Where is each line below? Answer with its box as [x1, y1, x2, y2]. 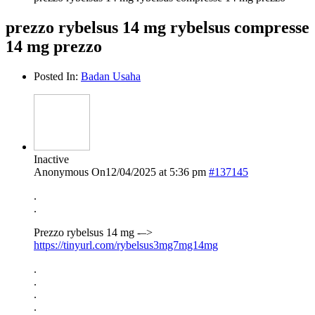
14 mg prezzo [6, 37, 102, 56]
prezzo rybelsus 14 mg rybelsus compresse [6, 18, 309, 37]
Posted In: [34, 70, 81, 82]
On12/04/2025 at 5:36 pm [91, 165, 206, 178]
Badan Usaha [81, 70, 141, 82]
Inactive [34, 153, 69, 165]
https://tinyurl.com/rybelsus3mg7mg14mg [34, 238, 218, 251]
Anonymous [34, 165, 89, 178]
